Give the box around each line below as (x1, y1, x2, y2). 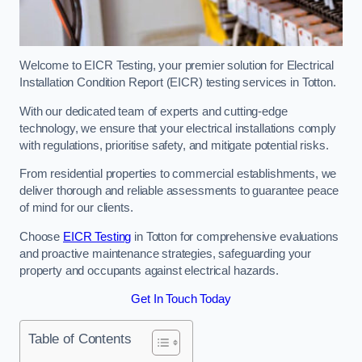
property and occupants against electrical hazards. (19, 263, 279, 277)
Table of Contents (28, 330, 132, 347)
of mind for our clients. (19, 201, 133, 215)
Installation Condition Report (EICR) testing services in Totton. (19, 76, 336, 90)
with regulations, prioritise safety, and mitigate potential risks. (19, 138, 329, 152)
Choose (19, 229, 63, 243)
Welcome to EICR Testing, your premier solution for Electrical (19, 59, 335, 73)
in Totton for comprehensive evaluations (131, 229, 339, 243)
